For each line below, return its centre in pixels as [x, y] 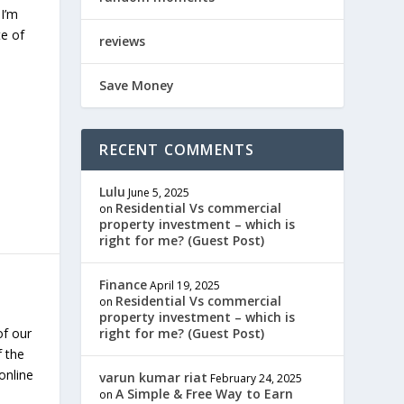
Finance [124, 285]
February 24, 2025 [257, 378]
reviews [123, 41]
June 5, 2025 [159, 193]
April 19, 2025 [185, 285]
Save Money [137, 85]
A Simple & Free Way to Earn [205, 394]
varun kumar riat [154, 377]
